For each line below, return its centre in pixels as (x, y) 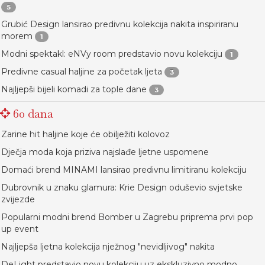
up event (20, 229)
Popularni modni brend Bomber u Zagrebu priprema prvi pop (127, 217)
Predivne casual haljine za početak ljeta (82, 72)
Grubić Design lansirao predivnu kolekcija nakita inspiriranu (120, 25)
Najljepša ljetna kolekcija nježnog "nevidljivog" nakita (108, 247)
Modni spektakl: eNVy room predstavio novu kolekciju (112, 54)
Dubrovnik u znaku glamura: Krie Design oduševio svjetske (122, 188)
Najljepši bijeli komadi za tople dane (74, 90)
